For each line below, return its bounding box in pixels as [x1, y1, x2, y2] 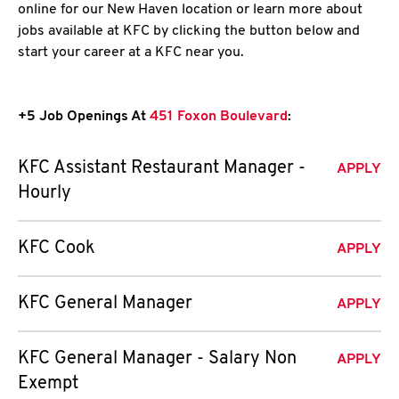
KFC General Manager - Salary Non [18, 350, 297, 368]
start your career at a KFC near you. [18, 45, 244, 60]
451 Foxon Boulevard [146, 110, 288, 124]
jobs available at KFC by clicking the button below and [18, 24, 360, 38]
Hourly [18, 184, 71, 202]
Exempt [18, 375, 78, 393]
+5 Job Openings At [18, 110, 146, 124]
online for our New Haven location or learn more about [18, 3, 362, 17]
